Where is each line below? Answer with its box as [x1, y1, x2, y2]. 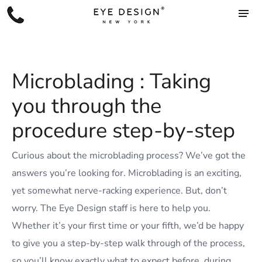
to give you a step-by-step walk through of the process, [12, 237, 245, 250]
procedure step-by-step [12, 116, 235, 145]
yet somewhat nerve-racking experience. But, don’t [12, 184, 227, 197]
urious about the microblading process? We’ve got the [18, 149, 246, 162]
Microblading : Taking [12, 67, 211, 96]
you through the [12, 92, 161, 120]
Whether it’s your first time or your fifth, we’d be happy [12, 219, 244, 232]
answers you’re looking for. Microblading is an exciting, [12, 167, 242, 180]
